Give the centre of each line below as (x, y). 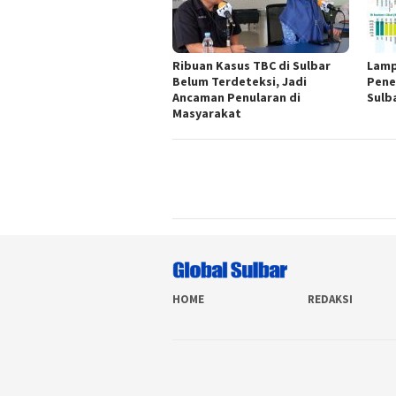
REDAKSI (331, 299)
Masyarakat (207, 114)
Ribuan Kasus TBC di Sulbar (251, 66)
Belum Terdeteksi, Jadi (240, 82)
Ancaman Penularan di (236, 98)
